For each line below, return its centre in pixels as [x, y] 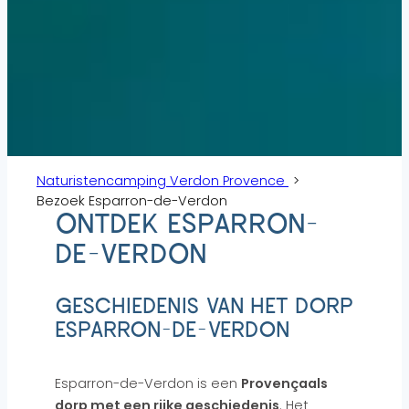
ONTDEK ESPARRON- [186, 225]
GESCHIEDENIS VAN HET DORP [204, 307]
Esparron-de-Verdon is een [147, 383]
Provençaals [284, 383]
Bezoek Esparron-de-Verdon [132, 200]
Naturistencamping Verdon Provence [163, 180]
